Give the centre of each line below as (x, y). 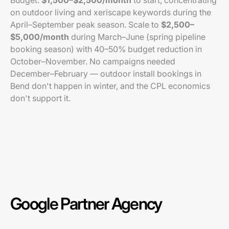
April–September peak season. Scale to (86, 25)
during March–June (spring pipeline (137, 37)
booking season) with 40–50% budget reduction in (106, 49)
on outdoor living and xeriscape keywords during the (111, 12)
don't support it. (40, 98)
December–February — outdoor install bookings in (106, 74)
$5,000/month (40, 37)
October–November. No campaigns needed (93, 61)
